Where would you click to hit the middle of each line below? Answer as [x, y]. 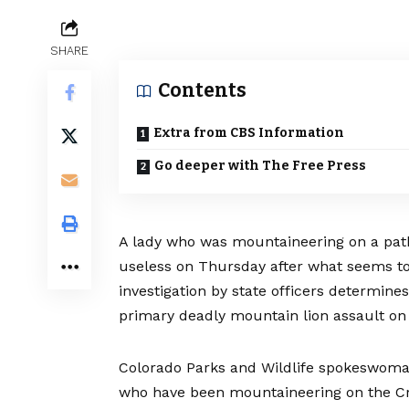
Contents [202, 91]
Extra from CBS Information [249, 133]
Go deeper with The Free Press [260, 166]
